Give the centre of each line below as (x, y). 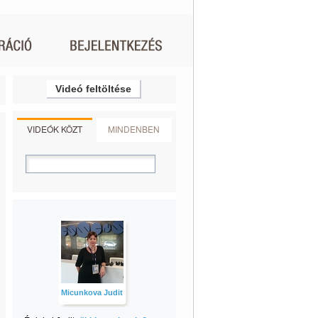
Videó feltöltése (93, 89)
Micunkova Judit (92, 292)
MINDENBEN (134, 129)
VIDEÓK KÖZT (54, 129)
